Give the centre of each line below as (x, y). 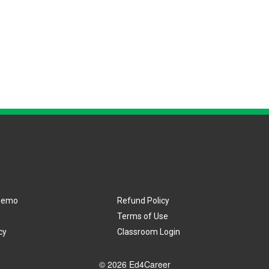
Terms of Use (143, 216)
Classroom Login (149, 231)
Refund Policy (144, 200)
